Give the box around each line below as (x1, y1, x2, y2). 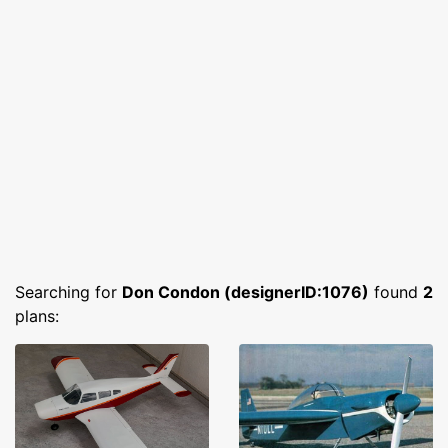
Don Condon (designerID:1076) (122, 282, 369, 302)
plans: (15, 306, 59, 326)
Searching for (15, 282, 122, 302)
